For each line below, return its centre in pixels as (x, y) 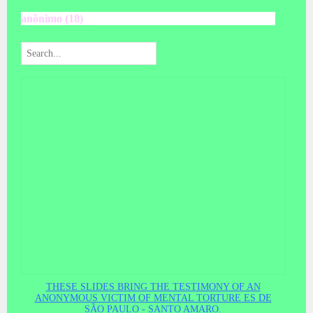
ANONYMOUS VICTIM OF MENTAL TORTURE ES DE (153, 298)
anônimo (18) (52, 18)
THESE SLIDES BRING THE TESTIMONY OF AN (153, 286)
